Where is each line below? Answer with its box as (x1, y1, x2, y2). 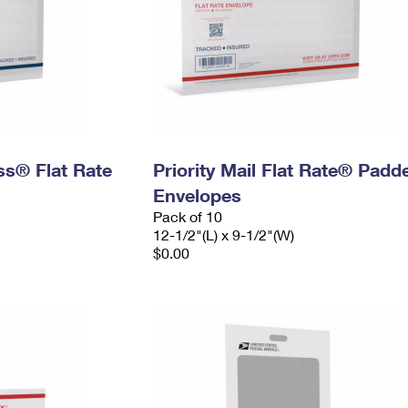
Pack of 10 (152, 208, 222, 225)
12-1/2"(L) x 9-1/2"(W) (152, 226, 294, 243)
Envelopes (152, 184, 241, 206)
